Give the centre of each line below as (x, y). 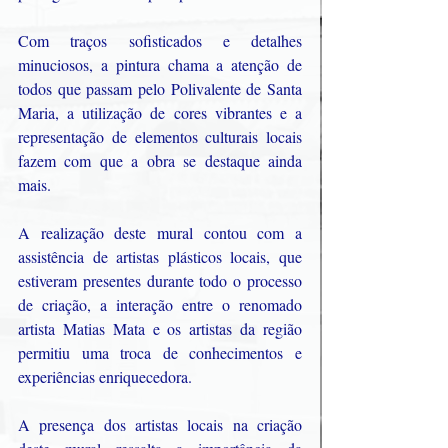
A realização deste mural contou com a (160, 233)
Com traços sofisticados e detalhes (160, 41)
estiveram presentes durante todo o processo (160, 281)
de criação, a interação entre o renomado (160, 305)
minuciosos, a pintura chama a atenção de (160, 65)
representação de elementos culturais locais (160, 137)
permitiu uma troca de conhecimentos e (160, 353)
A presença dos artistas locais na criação (160, 425)
